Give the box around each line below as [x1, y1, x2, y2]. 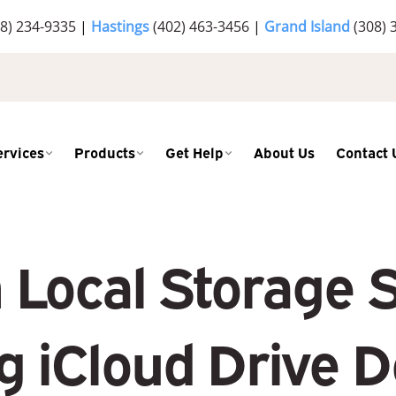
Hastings [90, 16, 153, 37]
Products [74, 141, 136, 162]
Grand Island [263, 16, 354, 37]
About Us [254, 141, 316, 162]
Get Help [165, 141, 225, 162]
